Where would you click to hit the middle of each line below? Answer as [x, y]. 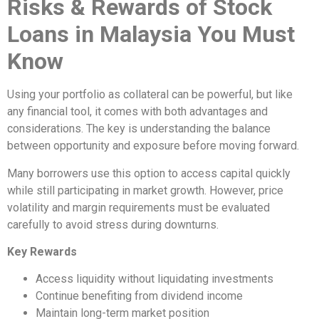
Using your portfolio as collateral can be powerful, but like [150, 95]
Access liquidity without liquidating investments [155, 279]
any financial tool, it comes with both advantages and [137, 112]
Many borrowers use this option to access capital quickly [149, 173]
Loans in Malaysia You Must [151, 35]
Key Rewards [42, 252]
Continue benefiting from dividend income [139, 296]
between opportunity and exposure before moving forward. [153, 146]
